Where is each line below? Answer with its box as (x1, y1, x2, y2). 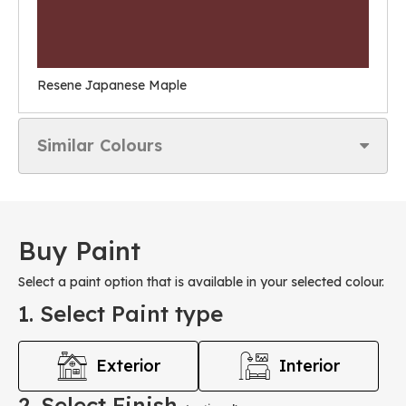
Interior (278, 355, 340, 376)
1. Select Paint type (18, 300, 223, 327)
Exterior (95, 355, 160, 376)
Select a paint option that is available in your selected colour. (18, 274, 384, 290)
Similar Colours (37, 135, 162, 156)
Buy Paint (18, 235, 140, 266)
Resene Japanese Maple (37, 77, 187, 93)
